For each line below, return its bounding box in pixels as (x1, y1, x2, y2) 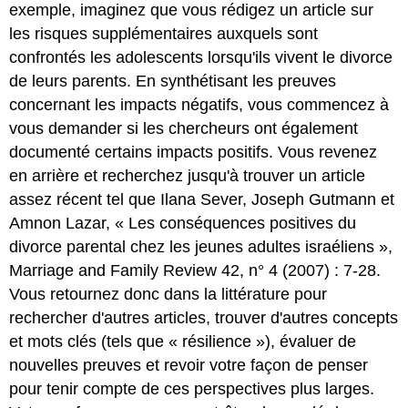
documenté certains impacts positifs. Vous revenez (9, 142, 378, 161)
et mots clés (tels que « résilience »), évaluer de (9, 331, 357, 351)
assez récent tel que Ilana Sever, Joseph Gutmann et (9, 189, 395, 209)
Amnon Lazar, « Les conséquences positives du (9, 213, 357, 232)
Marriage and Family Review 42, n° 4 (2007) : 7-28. (9, 260, 382, 280)
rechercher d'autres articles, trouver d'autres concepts (9, 308, 399, 327)
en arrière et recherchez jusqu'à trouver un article (9, 166, 366, 185)
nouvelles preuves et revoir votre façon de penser (9, 355, 369, 374)
